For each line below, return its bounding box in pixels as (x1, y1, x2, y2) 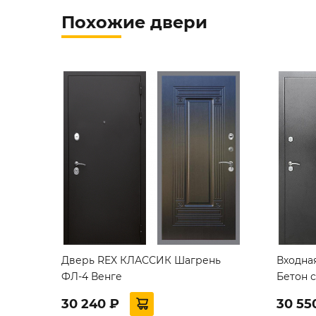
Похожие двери (61, 12, 207, 32)
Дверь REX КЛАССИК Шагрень (61, 254, 221, 267)
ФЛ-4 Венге (61, 270, 122, 283)
